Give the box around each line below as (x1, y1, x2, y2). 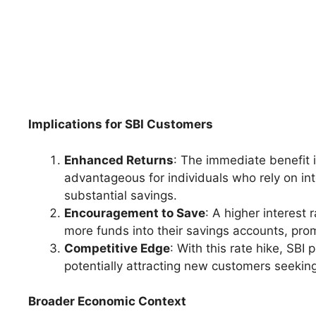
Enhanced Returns (64, 152, 174, 167)
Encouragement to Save (64, 205, 205, 220)
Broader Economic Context (28, 294, 186, 309)
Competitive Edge (64, 241, 170, 255)
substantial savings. (64, 188, 177, 202)
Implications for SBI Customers (28, 117, 213, 132)
